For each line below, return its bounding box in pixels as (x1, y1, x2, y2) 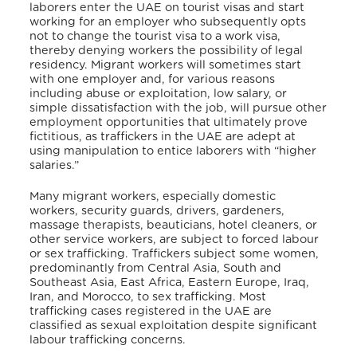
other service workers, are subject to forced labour (29, 233, 320, 246)
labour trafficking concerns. (29, 334, 190, 347)
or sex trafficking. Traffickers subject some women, (29, 248, 320, 261)
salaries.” (29, 159, 83, 171)
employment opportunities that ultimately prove (29, 116, 308, 128)
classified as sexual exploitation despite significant (29, 320, 318, 332)
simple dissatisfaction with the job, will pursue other (29, 101, 328, 114)
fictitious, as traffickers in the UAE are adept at (29, 130, 296, 143)
